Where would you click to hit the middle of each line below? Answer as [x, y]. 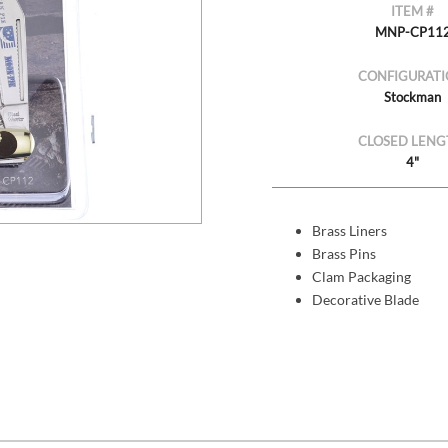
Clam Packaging [361, 277]
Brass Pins [343, 254]
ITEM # [413, 11]
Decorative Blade [365, 300]
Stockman [413, 97]
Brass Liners [349, 231]
